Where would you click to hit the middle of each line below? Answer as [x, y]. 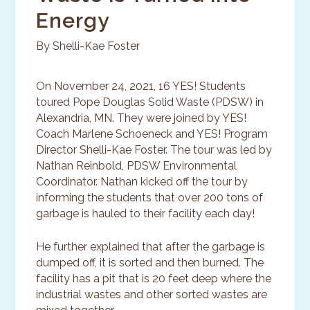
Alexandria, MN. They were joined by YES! [142, 118]
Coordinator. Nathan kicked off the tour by [142, 182]
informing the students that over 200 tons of [150, 198]
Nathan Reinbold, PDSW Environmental [137, 166]
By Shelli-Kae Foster [88, 46]
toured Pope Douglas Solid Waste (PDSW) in [150, 102]
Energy [73, 21]
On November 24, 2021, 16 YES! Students [141, 86]
